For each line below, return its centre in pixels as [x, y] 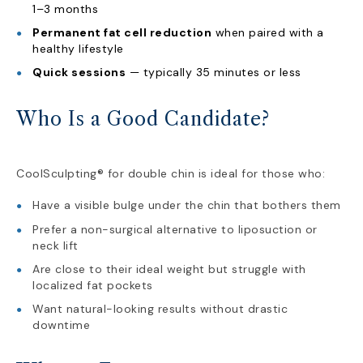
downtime [61, 325]
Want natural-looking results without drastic [160, 309]
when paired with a [268, 32]
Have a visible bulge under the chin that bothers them [187, 205]
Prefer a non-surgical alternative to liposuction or [175, 229]
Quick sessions [79, 72]
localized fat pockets [93, 285]
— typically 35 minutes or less [214, 72]
